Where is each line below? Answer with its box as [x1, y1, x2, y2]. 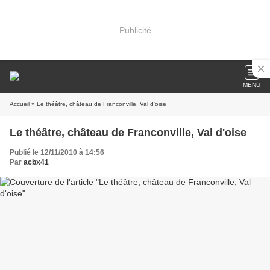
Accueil [10, 101, 30, 107]
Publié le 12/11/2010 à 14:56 [10, 148, 104, 157]
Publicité [119, 25, 151, 35]
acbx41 [24, 158, 49, 166]
